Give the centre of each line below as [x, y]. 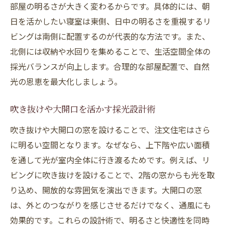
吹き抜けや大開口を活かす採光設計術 [83, 110]
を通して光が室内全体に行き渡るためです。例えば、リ [110, 160]
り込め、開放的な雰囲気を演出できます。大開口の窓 [106, 190]
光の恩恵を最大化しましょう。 [66, 81]
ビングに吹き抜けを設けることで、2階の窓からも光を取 [113, 175]
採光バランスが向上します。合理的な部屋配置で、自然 [110, 66]
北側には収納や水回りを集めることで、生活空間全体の [110, 51]
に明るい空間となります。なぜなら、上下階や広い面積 [110, 145]
